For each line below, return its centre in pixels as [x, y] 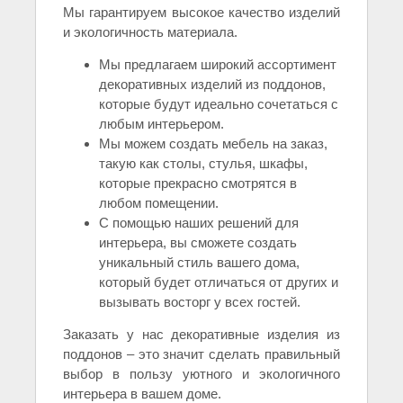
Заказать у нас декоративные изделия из [201, 335]
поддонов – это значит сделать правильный [201, 354]
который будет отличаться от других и [219, 282]
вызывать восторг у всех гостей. [200, 302]
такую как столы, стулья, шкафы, [203, 164]
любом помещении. [159, 203]
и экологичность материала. [150, 32]
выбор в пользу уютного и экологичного [201, 374]
